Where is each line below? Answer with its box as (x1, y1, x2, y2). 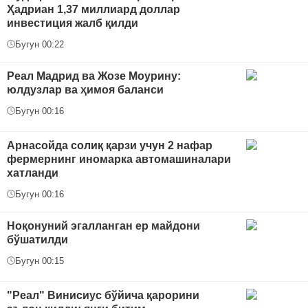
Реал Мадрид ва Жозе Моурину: (7, 69, 181, 82)
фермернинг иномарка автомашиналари (7, 153, 231, 165)
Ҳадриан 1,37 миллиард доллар (7, 3, 180, 15)
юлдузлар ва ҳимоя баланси (7, 83, 164, 96)
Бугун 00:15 (15, 255, 64, 266)
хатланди (7, 166, 58, 179)
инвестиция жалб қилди (7, 16, 138, 29)
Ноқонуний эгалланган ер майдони (7, 219, 200, 232)
